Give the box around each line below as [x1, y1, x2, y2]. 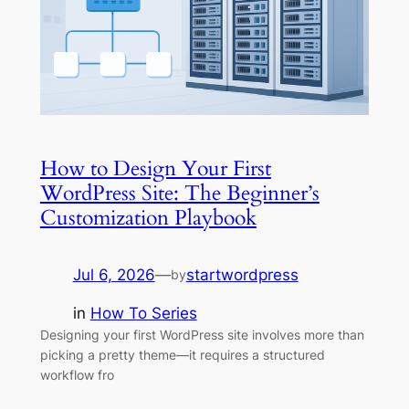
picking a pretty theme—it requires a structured [39, 347, 325, 363]
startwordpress [185, 265, 299, 284]
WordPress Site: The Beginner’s [39, 178, 320, 207]
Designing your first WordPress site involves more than [39, 327, 364, 343]
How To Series [89, 304, 197, 323]
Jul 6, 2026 [72, 265, 155, 284]
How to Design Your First [39, 153, 271, 183]
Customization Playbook [39, 203, 257, 232]
